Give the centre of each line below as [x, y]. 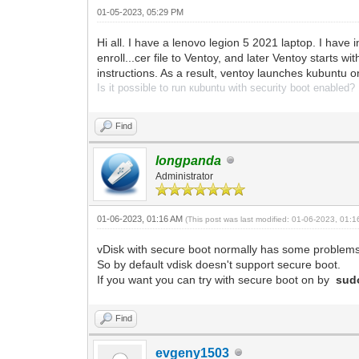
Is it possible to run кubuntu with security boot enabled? [226, 87]
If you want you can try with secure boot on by [217, 279]
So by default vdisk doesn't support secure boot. [219, 264]
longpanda [189, 160]
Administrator [185, 176]
